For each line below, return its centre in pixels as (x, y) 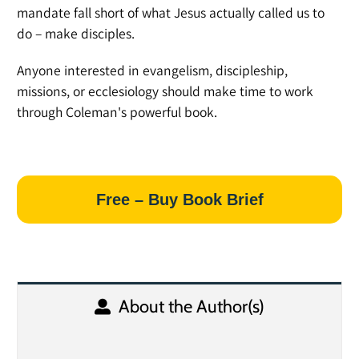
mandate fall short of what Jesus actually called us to (170, 12)
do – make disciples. (75, 33)
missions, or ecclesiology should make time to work (165, 91)
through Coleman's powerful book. (117, 111)
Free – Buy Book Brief (179, 200)
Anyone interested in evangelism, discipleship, (152, 70)
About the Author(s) (192, 307)
